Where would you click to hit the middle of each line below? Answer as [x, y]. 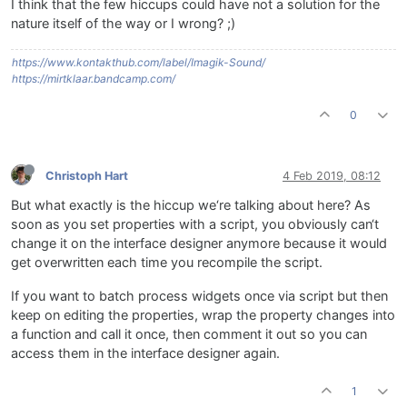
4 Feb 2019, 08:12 [332, 175]
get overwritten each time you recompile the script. [167, 263]
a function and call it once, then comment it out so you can [189, 335]
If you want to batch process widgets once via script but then [199, 297]
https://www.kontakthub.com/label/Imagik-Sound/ [139, 63]
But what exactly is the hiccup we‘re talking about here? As [191, 206]
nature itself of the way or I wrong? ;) [123, 24]
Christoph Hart [87, 175]
